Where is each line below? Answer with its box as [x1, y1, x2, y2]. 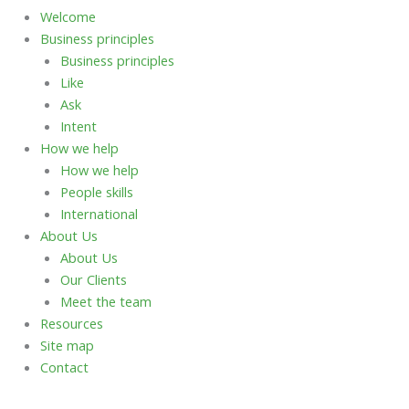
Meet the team [59, 291, 152, 310]
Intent [59, 116, 97, 135]
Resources [39, 313, 103, 332]
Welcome [39, 6, 96, 26]
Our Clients [59, 269, 127, 288]
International [59, 204, 138, 223]
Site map [39, 335, 94, 354]
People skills [59, 182, 133, 201]
